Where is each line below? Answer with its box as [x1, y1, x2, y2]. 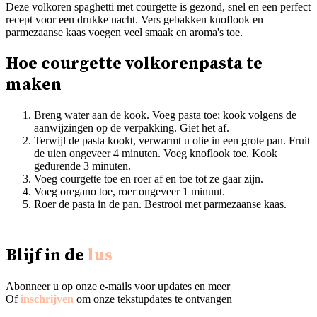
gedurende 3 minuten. [34, 160, 131, 173]
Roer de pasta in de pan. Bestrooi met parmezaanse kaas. [34, 198, 287, 211]
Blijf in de [6, 245, 88, 267]
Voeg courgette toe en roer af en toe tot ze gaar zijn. [34, 173, 263, 185]
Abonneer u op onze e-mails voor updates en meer [6, 280, 230, 293]
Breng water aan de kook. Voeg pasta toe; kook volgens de [34, 109, 296, 122]
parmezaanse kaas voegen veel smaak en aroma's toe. [6, 25, 243, 38]
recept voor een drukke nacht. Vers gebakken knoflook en [6, 13, 263, 25]
